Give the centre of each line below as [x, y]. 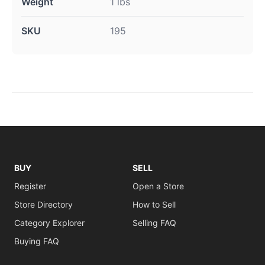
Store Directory [43, 204]
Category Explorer [49, 223]
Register [30, 186]
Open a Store [158, 186]
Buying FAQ [37, 241]
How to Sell [154, 204]
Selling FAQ [154, 223]
